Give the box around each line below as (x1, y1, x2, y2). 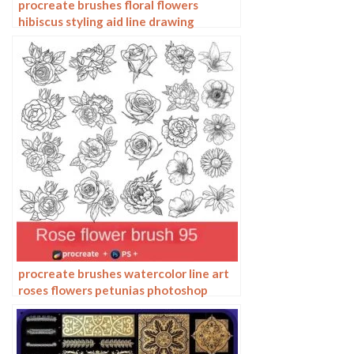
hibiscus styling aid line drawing (18, 13, 194, 28)
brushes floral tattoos (18, 299, 141, 314)
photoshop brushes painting (18, 30, 175, 45)
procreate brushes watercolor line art (18, 265, 229, 281)
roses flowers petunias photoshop (18, 282, 208, 297)
